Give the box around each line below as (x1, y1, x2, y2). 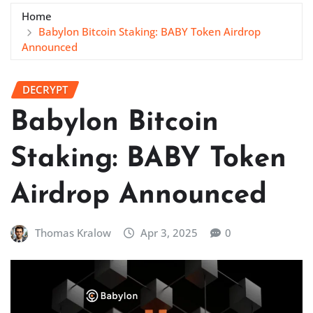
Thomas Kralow (34, 226, 111, 240)
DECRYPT (22, 82, 68, 96)
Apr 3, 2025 (140, 226, 198, 240)
